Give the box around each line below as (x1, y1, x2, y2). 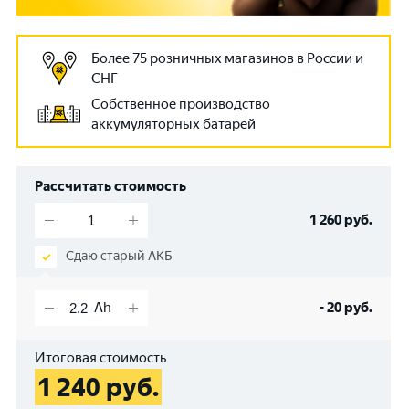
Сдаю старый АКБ (66, 248, 173, 265)
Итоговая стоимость (35, 350, 166, 367)
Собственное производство (91, 96, 270, 113)
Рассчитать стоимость (35, 178, 186, 195)
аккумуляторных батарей (91, 116, 256, 133)
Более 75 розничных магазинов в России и (91, 50, 363, 68)
